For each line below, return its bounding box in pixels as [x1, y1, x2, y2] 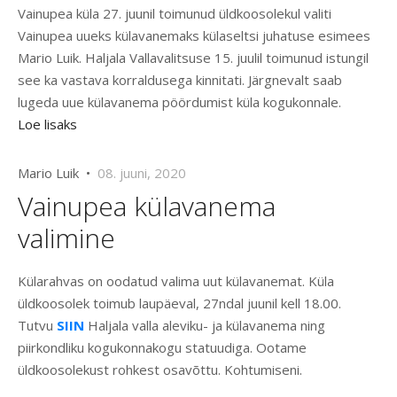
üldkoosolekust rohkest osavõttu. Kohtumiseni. [18, 361, 302, 379]
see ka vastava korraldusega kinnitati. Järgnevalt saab [18, 71, 342, 90]
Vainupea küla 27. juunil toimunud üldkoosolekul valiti [18, 4, 331, 23]
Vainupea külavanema [18, 188, 276, 225]
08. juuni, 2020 [97, 164, 186, 183]
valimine [18, 220, 115, 257]
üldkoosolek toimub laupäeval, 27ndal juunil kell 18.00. [18, 294, 341, 313]
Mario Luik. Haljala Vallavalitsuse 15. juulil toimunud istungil [18, 49, 369, 67]
